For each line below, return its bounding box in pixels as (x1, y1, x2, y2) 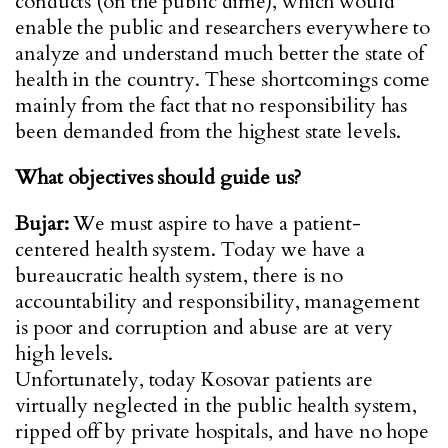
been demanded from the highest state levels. (15, 118, 401, 145)
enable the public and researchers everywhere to (15, 14, 431, 41)
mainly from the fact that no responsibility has (15, 92, 408, 119)
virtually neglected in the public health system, (15, 392, 418, 419)
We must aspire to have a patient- (68, 210, 362, 237)
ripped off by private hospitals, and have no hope (15, 418, 430, 445)
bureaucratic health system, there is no (15, 262, 344, 289)
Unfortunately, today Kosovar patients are (15, 366, 373, 393)
